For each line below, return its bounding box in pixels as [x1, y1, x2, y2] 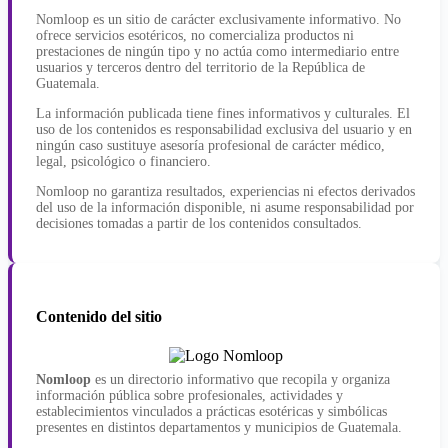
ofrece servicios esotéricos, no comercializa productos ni [36, 27, 354, 43]
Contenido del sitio [36, 307, 162, 325]
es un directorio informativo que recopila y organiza [91, 372, 390, 388]
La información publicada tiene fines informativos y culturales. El [36, 105, 410, 121]
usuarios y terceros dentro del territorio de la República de [36, 59, 365, 75]
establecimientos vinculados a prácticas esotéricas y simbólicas [36, 404, 387, 420]
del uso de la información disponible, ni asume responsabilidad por [36, 199, 414, 215]
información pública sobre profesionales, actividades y [36, 388, 343, 404]
